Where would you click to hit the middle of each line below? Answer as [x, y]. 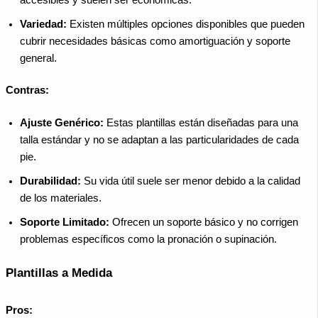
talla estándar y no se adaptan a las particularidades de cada [159, 140]
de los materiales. [61, 198]
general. [38, 58]
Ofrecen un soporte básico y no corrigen [204, 223]
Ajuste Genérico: [62, 123]
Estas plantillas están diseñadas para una [201, 123]
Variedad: [43, 24]
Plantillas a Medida [59, 273]
